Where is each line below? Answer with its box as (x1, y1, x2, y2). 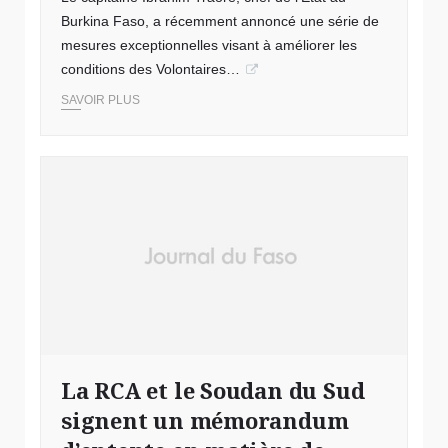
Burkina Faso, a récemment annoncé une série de (61, 13, 379, 30)
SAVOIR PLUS (61, 93, 140, 108)
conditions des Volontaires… (61, 61, 240, 78)
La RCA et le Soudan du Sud (61, 375, 365, 405)
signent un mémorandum (61, 405, 349, 435)
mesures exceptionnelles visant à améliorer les (61, 37, 357, 54)
